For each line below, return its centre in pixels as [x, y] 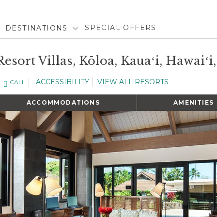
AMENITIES [194, 102]
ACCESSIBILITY [62, 82]
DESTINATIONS [37, 28]
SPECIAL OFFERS [121, 27]
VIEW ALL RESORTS [133, 82]
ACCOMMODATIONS [63, 102]
